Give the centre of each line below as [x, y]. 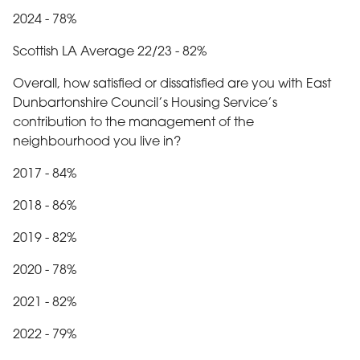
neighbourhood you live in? [97, 142]
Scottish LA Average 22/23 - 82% [110, 52]
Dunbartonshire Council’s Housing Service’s [145, 103]
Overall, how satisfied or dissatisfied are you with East [172, 84]
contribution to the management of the [133, 123]
